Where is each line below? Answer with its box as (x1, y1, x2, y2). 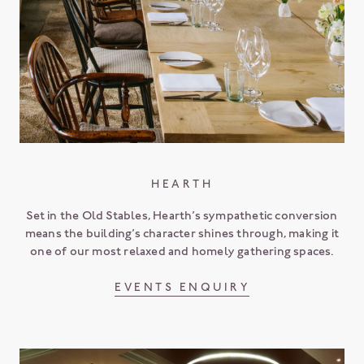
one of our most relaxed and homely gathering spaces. (30, 243, 334, 258)
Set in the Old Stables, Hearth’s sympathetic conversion (26, 207, 338, 223)
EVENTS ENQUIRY (115, 279, 249, 294)
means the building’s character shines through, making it (24, 225, 340, 240)
